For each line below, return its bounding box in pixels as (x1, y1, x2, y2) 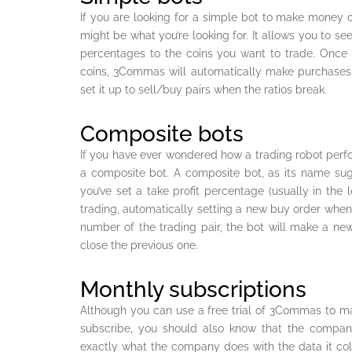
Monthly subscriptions (80, 277, 306, 303)
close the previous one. (80, 239, 198, 252)
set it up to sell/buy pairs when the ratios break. (80, 83, 327, 97)
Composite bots (80, 121, 244, 148)
